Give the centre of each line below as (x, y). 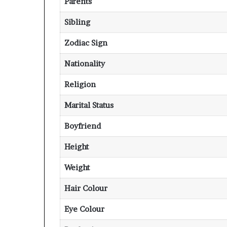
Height (76, 147)
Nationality (84, 64)
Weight (77, 167)
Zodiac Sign (86, 43)
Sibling (77, 22)
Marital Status (89, 105)
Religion (80, 84)
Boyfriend (82, 126)
